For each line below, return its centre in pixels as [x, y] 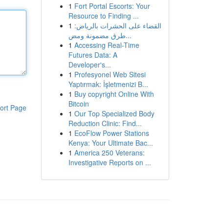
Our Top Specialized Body [114, 113]
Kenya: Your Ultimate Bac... [110, 143]
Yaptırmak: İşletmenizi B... [108, 84]
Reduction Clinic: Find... [105, 123]
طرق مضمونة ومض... [128, 35]
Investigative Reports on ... [109, 162]
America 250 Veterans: [109, 153]
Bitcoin [78, 104]
